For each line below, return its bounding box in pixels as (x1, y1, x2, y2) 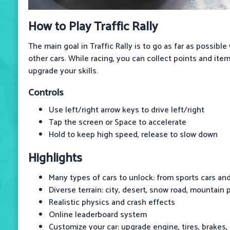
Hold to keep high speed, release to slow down (49, 127, 218, 142)
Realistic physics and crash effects (49, 195, 175, 209)
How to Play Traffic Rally (28, 16, 158, 37)
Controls (28, 84, 63, 101)
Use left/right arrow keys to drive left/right (49, 103, 204, 117)
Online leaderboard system (49, 207, 147, 222)
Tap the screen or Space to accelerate (49, 115, 186, 129)
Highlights (28, 148, 82, 168)
